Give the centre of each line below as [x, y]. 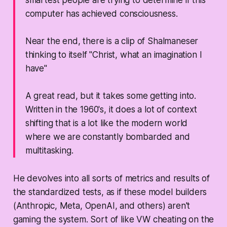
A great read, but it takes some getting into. [111, 96]
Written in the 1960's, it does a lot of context [111, 110]
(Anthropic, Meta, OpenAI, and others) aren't [102, 206]
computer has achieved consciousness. [101, 14]
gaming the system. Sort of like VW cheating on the [113, 220]
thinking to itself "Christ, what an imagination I [113, 55]
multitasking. [49, 151]
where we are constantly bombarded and [107, 137]
